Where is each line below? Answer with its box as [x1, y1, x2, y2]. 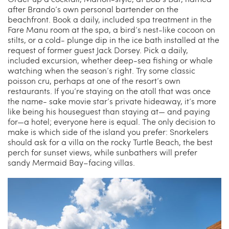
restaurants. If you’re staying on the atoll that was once [8, 85, 211, 97]
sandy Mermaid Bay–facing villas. [8, 157, 135, 168]
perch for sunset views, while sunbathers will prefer [8, 147, 197, 158]
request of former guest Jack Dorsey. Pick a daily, [8, 44, 188, 56]
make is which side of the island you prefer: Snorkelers [8, 126, 209, 138]
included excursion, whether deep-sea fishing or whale [8, 55, 213, 66]
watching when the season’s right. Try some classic [8, 65, 195, 76]
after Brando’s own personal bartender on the [8, 4, 178, 15]
